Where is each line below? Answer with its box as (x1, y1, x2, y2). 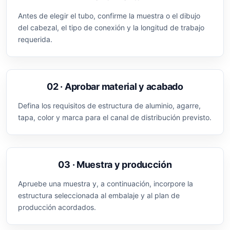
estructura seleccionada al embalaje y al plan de (18, 191, 180, 200)
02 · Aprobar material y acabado (47, 81, 183, 92)
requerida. (18, 35, 52, 44)
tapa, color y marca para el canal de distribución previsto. (18, 113, 212, 122)
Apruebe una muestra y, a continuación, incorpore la (18, 179, 193, 188)
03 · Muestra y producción (58, 159, 172, 170)
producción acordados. (18, 203, 96, 212)
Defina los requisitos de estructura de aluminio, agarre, (18, 101, 201, 110)
